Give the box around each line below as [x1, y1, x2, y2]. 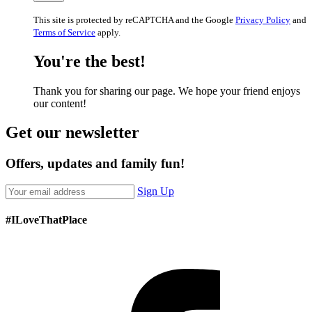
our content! [33, 97, 86, 109]
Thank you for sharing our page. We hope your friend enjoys [33, 84, 300, 97]
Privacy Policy [235, 14, 290, 25]
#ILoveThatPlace [6, 214, 87, 226]
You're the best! [33, 52, 146, 70]
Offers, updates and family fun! [6, 156, 185, 171]
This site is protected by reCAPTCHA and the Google [33, 14, 235, 25]
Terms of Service [33, 26, 95, 38]
